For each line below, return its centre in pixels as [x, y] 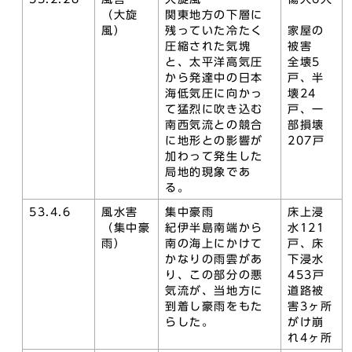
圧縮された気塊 [208, 46]
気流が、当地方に [214, 291]
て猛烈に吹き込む [214, 109]
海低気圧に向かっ [214, 93]
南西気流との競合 [214, 125]
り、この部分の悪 [214, 275]
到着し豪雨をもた [214, 306]
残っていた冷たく [214, 31]
